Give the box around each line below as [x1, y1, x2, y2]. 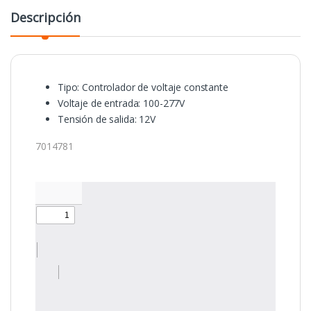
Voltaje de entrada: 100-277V [58, 96, 185, 110]
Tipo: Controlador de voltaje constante [58, 81, 228, 94]
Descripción [10, 9, 81, 26]
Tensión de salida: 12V [58, 112, 155, 126]
